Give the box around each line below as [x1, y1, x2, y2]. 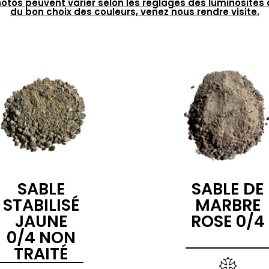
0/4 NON [7, 226, 76, 249]
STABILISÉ [2, 194, 80, 217]
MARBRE [195, 194, 261, 217]
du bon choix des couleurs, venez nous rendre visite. [10, 5, 259, 18]
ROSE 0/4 [191, 210, 265, 233]
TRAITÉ [14, 243, 68, 265]
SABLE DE [192, 178, 264, 201]
